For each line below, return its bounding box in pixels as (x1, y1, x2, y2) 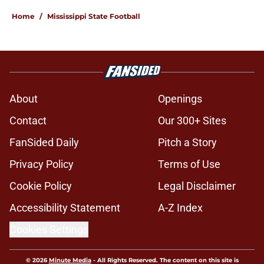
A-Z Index (158, 202, 203, 214)
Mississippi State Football (47, 12, 140, 21)
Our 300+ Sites (158, 114, 226, 127)
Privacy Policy (9, 158, 74, 171)
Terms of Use (158, 158, 220, 171)
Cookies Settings (9, 223, 88, 236)
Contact (9, 114, 47, 127)
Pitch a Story (158, 136, 217, 149)
